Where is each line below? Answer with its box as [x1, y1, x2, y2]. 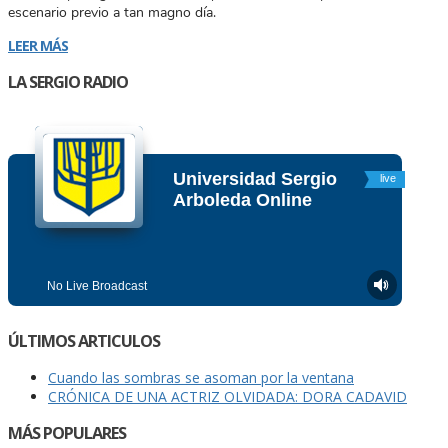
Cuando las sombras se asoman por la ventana [48, 368, 354, 387]
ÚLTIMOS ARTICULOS [8, 329, 160, 352]
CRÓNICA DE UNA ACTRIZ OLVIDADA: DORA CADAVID [48, 387, 407, 406]
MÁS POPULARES [8, 422, 126, 445]
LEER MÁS [8, 35, 68, 55]
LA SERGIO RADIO [8, 70, 128, 93]
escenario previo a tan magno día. [8, 2, 216, 22]
